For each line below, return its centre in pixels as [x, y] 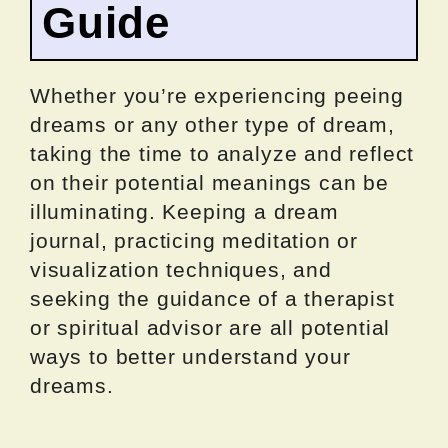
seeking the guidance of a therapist [212, 298]
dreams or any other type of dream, [212, 124]
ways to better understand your [190, 356]
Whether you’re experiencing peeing [217, 95]
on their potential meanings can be [209, 182]
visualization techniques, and [181, 269]
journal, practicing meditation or [194, 240]
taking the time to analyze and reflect [222, 153]
